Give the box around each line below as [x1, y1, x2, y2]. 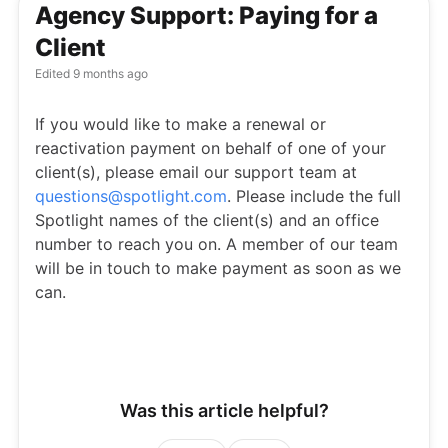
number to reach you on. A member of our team [35, 234, 398, 254]
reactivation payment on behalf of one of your [35, 138, 386, 158]
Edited [35, 66, 70, 81]
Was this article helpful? [119, 400, 329, 421]
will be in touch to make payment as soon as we [35, 258, 401, 278]
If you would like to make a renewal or [35, 114, 326, 134]
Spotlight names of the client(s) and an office [35, 210, 379, 230]
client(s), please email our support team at [35, 162, 357, 182]
